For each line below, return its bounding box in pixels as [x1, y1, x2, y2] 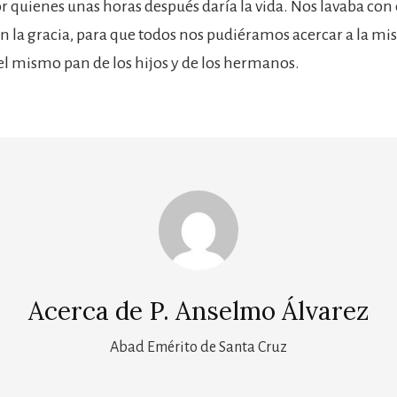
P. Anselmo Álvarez [149, 294, 369, 327]
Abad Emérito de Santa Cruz [110, 339, 287, 355]
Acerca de [28, 294, 149, 327]
